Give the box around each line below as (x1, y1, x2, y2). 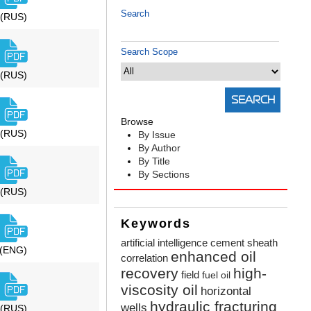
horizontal (201, 285, 252, 299)
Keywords (121, 217, 191, 231)
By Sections (138, 169, 190, 180)
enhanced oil (171, 249, 257, 265)
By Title (138, 155, 171, 167)
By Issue (138, 129, 176, 141)
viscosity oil (121, 282, 199, 299)
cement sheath (210, 237, 278, 249)
